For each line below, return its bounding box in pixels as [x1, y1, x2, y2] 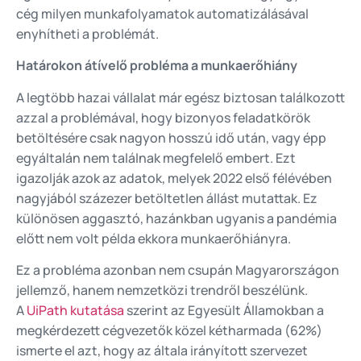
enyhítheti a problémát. [16, 24, 159, 43]
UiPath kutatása [27, 301, 124, 319]
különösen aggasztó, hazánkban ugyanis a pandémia [16, 209, 337, 227]
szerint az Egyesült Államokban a [124, 301, 324, 319]
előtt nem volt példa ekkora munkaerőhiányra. [16, 229, 291, 247]
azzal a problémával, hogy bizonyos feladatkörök [16, 108, 310, 127]
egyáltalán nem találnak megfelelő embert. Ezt [16, 148, 296, 167]
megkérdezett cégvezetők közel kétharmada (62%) [16, 321, 322, 339]
